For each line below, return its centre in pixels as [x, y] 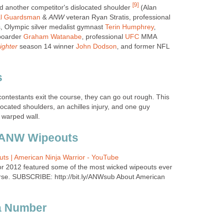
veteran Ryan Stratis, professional [117, 17]
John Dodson [96, 46]
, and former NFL [143, 46]
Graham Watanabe [53, 36]
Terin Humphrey [129, 27]
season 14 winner [47, 46]
